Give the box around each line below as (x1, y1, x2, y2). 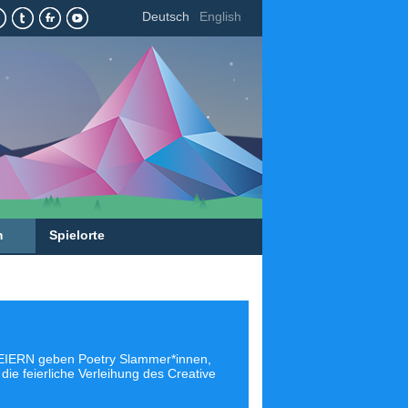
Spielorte (49, 228, 105, 242)
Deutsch (142, 9, 189, 24)
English (199, 9, 241, 24)
